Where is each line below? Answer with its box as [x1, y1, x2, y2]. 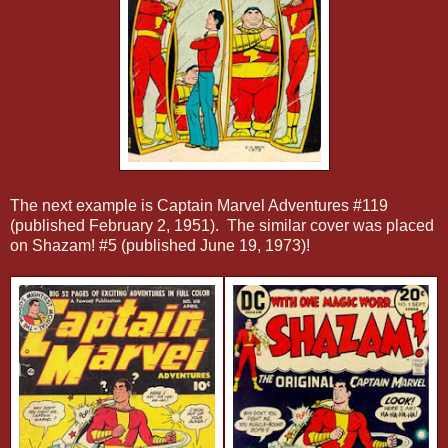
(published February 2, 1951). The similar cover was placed [10, 216, 434, 234]
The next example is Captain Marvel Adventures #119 [10, 196, 388, 214]
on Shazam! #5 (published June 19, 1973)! [10, 236, 310, 254]
